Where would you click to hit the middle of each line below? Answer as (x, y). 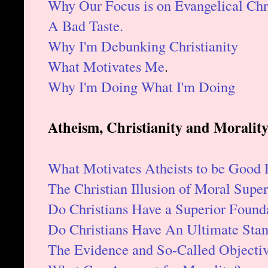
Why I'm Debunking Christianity (143, 45)
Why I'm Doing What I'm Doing (141, 86)
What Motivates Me (106, 66)
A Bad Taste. (86, 25)
